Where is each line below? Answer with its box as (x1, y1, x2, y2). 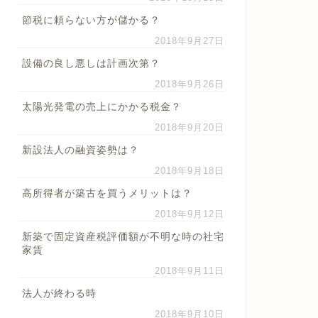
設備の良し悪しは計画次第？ (21, 58, 160, 69)
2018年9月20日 (155, 122, 224, 133)
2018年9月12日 (155, 209, 224, 219)
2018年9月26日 (155, 79, 224, 89)
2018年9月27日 (155, 35, 224, 46)
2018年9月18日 (155, 165, 224, 176)
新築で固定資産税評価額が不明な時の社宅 (21, 231, 224, 242)
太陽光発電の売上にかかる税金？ (21, 102, 182, 112)
